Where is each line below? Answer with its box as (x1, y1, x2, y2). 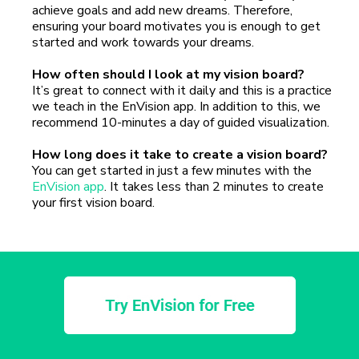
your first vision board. (32, 194, 158, 212)
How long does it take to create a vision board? (32, 146, 328, 164)
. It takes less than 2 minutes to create (104, 178, 324, 196)
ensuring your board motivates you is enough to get (32, 18, 321, 36)
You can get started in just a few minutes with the (32, 162, 312, 180)
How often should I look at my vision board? (32, 66, 305, 84)
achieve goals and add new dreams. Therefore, (32, 2, 292, 20)
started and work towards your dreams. (32, 34, 254, 52)
